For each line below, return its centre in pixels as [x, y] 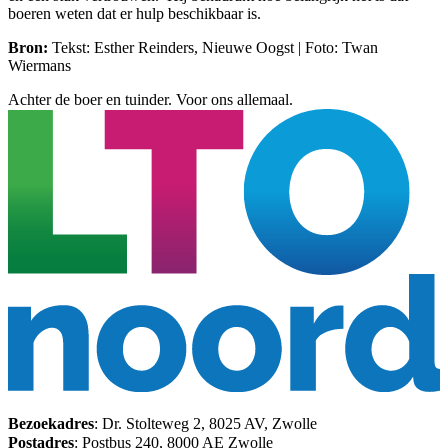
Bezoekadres [51, 423]
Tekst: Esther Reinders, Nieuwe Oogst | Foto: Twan [215, 48]
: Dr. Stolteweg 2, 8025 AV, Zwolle [210, 423]
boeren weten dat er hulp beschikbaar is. [134, 14]
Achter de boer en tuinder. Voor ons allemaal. [150, 100]
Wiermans [39, 66]
